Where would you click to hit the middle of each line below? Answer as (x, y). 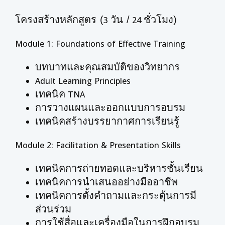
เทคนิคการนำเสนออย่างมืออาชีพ (106, 182)
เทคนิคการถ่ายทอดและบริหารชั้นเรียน (119, 168)
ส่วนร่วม (53, 209)
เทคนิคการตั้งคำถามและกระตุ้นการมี (116, 195)
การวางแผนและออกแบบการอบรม (110, 107)
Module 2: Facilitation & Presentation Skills (98, 145)
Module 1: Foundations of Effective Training (100, 44)
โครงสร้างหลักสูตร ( (59, 20)
